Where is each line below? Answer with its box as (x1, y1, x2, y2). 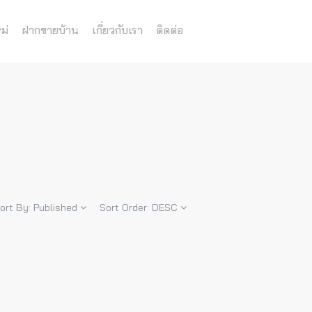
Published (33, 201, 77, 214)
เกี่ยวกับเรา (92, 23, 143, 37)
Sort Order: (100, 201, 152, 214)
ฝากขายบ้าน (22, 23, 79, 37)
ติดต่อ (156, 23, 183, 37)
